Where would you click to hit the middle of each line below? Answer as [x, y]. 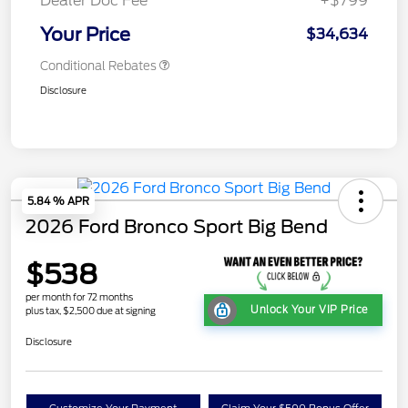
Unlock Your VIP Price [310, 310]
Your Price [85, 34]
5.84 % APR [58, 201]
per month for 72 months [79, 297]
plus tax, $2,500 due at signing [91, 311]
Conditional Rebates [98, 66]
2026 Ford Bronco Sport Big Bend [177, 226]
